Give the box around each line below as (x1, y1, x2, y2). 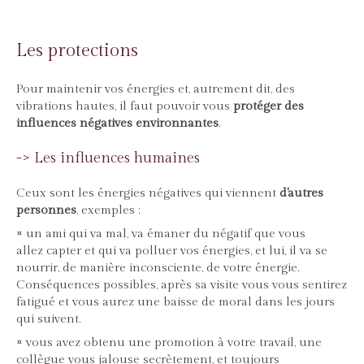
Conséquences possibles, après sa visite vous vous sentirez (16, 278, 347, 292)
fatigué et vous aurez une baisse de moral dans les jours (16, 295, 335, 310)
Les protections (16, 40, 138, 62)
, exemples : (76, 203, 141, 218)
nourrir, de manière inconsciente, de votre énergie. (16, 261, 300, 275)
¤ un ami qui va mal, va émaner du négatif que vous (16, 227, 305, 241)
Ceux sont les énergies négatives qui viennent (16, 186, 279, 201)
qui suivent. (16, 312, 81, 327)
